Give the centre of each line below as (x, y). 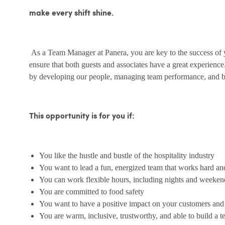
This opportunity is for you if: (82, 117)
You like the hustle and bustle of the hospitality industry (127, 156)
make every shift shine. (71, 14)
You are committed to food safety (92, 192)
